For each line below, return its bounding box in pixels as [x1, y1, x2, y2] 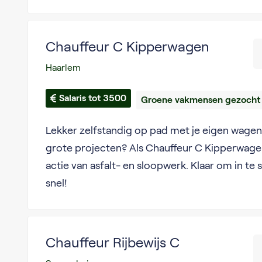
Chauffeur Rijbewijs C [45, 235, 180, 250]
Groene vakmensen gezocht [140, 95, 260, 105]
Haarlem [45, 63, 81, 73]
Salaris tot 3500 [58, 93, 126, 103]
